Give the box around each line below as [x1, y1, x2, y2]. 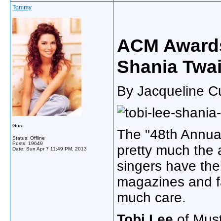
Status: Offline [12, 135, 45, 141]
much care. [117, 190, 186, 205]
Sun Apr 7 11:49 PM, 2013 [26, 146, 87, 151]
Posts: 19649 [12, 141, 43, 146]
